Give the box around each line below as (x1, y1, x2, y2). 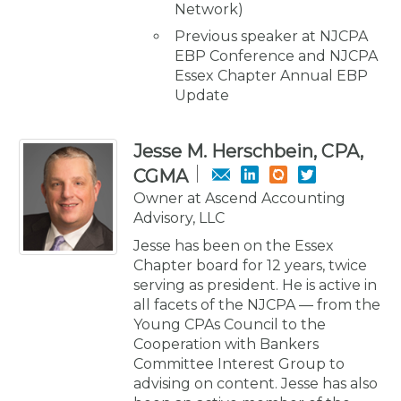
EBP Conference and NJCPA (175, 47, 378, 64)
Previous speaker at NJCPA (175, 27, 368, 45)
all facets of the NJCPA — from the (133, 295, 380, 313)
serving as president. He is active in (133, 276, 377, 294)
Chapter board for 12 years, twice (133, 256, 367, 274)
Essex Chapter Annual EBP (175, 66, 368, 84)
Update (175, 86, 229, 104)
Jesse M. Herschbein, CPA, (133, 140, 363, 162)
